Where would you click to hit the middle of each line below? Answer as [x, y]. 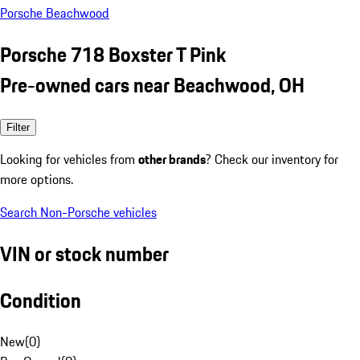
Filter [18, 127]
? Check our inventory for [272, 159]
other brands [172, 159]
